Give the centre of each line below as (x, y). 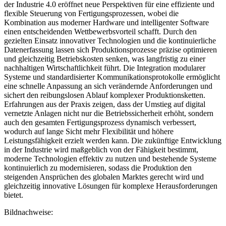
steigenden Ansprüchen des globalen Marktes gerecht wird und (104, 177)
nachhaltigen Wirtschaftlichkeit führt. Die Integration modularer (105, 68)
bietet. (14, 195)
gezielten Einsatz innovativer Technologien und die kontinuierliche (110, 40)
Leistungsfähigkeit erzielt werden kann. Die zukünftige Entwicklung (113, 140)
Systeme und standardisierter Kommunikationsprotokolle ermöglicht (112, 77)
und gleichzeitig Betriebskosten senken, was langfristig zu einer (105, 59)
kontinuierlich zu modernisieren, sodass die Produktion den (98, 167)
